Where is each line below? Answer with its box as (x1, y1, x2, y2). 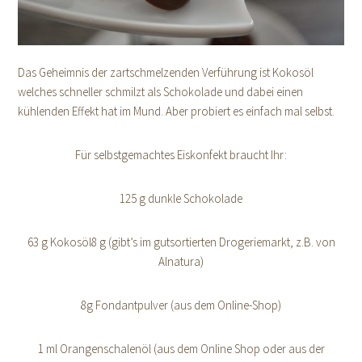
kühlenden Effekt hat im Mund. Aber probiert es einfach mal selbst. (18, 103, 335, 119)
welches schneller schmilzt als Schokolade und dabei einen (18, 83, 304, 99)
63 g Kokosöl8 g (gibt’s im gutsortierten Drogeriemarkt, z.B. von (27, 234, 335, 250)
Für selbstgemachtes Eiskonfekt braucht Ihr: (75, 146, 287, 162)
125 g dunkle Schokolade (120, 190, 242, 206)
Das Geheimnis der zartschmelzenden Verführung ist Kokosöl (18, 64, 314, 80)
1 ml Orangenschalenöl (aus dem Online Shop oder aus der (37, 340, 325, 356)
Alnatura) (158, 253, 204, 269)
